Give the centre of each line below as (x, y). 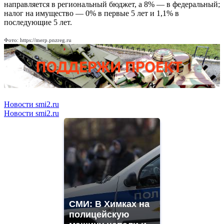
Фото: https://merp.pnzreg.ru (38, 40)
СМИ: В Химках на (109, 204)
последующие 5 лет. (38, 22)
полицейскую (99, 215)
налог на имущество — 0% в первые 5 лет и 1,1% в (91, 13)
